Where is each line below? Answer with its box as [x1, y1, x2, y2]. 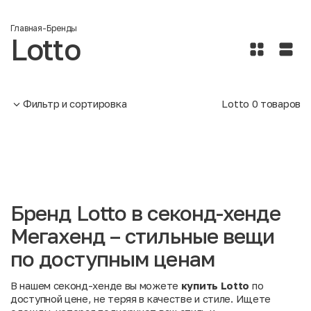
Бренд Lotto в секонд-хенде [10, 201, 280, 226]
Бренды [47, 23, 78, 34]
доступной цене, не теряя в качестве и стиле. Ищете [10, 292, 271, 305]
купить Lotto [180, 279, 250, 292]
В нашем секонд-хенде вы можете [10, 279, 181, 292]
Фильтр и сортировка [23, 97, 127, 110]
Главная [10, 23, 43, 34]
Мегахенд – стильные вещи [10, 224, 275, 249]
